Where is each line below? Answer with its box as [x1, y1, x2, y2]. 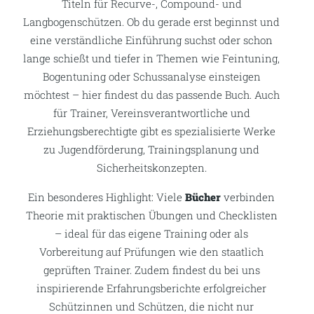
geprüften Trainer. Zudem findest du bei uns [43, 262, 260, 277]
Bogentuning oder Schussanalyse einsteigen [42, 69, 261, 83]
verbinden [221, 189, 275, 204]
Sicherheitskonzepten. [96, 160, 207, 175]
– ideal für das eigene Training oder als [55, 226, 248, 240]
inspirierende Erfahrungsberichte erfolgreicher [36, 280, 266, 295]
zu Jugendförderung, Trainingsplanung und [43, 142, 259, 156]
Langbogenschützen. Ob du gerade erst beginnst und [23, 14, 280, 29]
